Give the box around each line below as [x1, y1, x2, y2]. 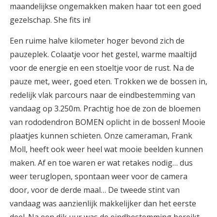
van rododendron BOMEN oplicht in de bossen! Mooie [10, 116, 205, 127]
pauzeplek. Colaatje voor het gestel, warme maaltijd [10, 48, 197, 60]
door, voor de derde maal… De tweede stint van [10, 184, 180, 195]
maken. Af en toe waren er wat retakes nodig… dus [10, 157, 193, 168]
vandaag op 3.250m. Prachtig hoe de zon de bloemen [10, 103, 201, 114]
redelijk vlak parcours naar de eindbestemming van [10, 89, 195, 100]
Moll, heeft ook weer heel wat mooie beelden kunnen [10, 143, 203, 155]
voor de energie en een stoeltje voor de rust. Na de [10, 62, 194, 73]
